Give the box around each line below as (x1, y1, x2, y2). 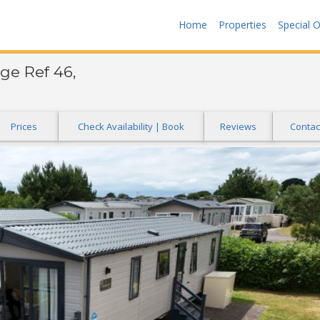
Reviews (220, 120, 257, 133)
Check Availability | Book (78, 120, 185, 133)
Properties (219, 18, 266, 31)
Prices (11, 120, 38, 133)
